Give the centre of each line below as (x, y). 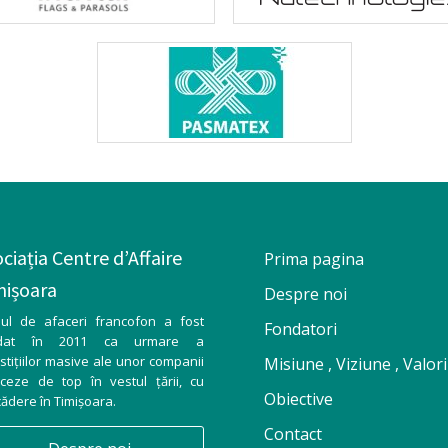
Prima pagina (314, 259)
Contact (293, 434)
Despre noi (305, 294)
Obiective (298, 399)
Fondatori (300, 329)
